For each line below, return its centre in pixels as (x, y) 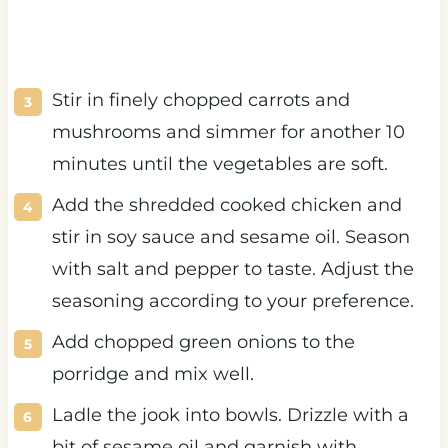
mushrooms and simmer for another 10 (228, 132)
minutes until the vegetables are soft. (222, 164)
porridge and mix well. (155, 374)
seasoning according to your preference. (232, 301)
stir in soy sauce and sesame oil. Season (230, 237)
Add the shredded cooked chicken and (226, 205)
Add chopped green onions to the (203, 342)
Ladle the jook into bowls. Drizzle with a (230, 415)
